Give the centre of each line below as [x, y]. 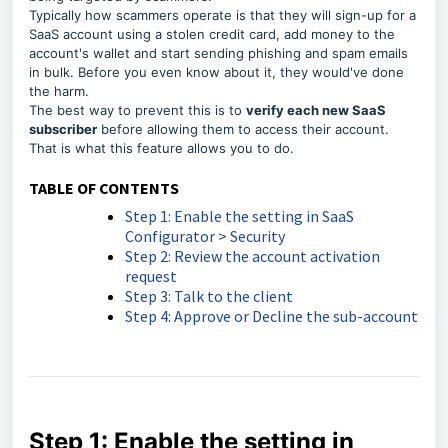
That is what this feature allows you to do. [161, 148]
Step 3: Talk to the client [209, 296]
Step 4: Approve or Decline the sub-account [271, 316]
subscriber [63, 129]
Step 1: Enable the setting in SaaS [239, 216]
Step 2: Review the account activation [252, 256]
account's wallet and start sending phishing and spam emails [218, 53]
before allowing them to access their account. [243, 129]
